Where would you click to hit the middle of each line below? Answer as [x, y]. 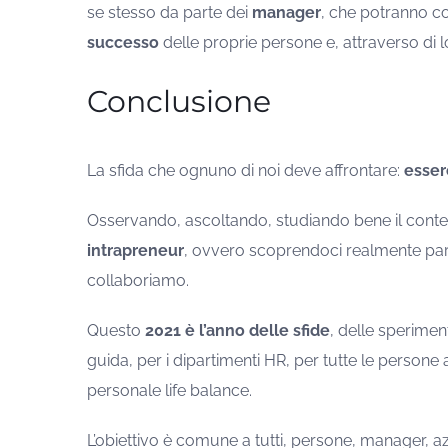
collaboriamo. [137, 281]
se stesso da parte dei [169, 13]
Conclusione [178, 102]
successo [122, 43]
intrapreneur [135, 251]
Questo [113, 331]
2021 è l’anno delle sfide [235, 331]
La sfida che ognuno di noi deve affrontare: [245, 171]
